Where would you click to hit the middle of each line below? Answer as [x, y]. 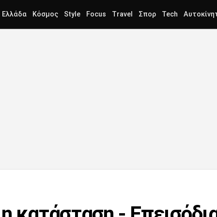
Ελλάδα [14, 14]
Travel [122, 14]
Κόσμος [45, 14]
